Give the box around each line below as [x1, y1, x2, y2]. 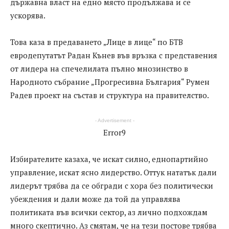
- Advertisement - [95, 118, 134, 124]
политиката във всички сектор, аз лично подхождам [10, 207, 208, 218]
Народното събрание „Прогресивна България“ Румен [10, 77, 210, 87]
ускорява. [10, 10, 45, 21]
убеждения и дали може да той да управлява [10, 194, 180, 204]
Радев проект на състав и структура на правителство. [10, 90, 209, 101]
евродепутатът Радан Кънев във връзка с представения [10, 50, 217, 61]
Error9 [103, 127, 126, 138]
